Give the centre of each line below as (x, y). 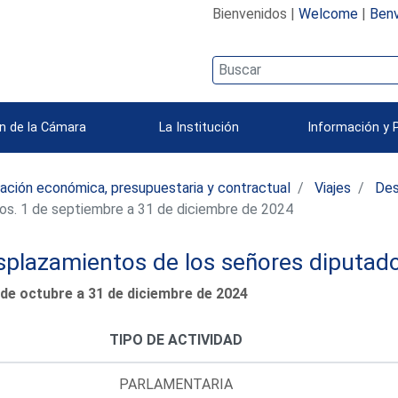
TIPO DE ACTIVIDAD (176, 339)
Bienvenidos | (255, 13)
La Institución (199, 127)
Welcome (328, 13)
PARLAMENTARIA (176, 384)
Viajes (333, 187)
